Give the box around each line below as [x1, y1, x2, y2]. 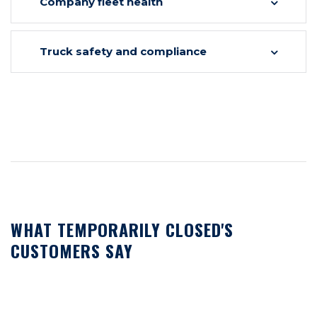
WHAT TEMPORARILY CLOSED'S [11, 217, 234, 242]
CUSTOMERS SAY [11, 238, 133, 263]
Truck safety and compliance [40, 45, 207, 58]
